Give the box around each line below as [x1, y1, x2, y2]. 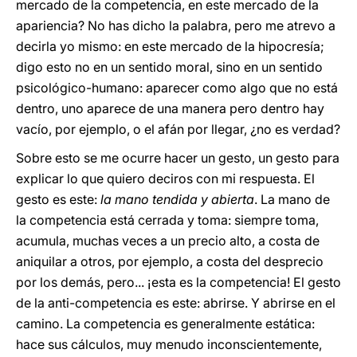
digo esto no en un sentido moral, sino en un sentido [16, 59, 323, 75]
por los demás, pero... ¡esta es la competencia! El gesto [16, 274, 341, 290]
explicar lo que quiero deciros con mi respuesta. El [16, 171, 315, 186]
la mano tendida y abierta [100, 191, 254, 207]
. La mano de [254, 191, 330, 207]
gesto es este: [16, 191, 100, 207]
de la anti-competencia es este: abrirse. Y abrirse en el [16, 295, 335, 311]
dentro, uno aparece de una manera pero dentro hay [16, 100, 324, 116]
